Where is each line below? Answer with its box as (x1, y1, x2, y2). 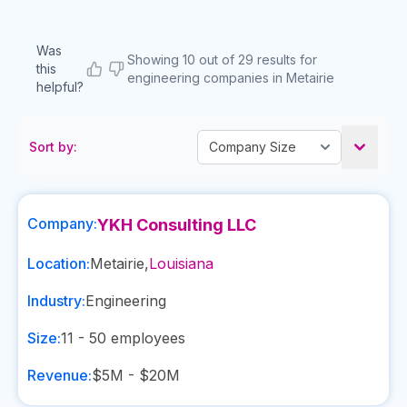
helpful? (36, 79, 84, 94)
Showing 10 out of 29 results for (127, 52, 317, 67)
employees (106, 329, 185, 347)
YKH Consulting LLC (97, 215, 256, 234)
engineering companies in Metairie (127, 70, 334, 85)
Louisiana (149, 254, 213, 273)
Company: (27, 214, 97, 233)
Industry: (27, 292, 85, 310)
